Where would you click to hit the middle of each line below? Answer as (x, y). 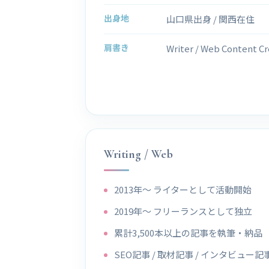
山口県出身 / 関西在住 (210, 19)
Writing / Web (138, 154)
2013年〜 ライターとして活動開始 (183, 189)
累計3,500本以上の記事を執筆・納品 (188, 232)
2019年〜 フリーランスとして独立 (183, 211)
